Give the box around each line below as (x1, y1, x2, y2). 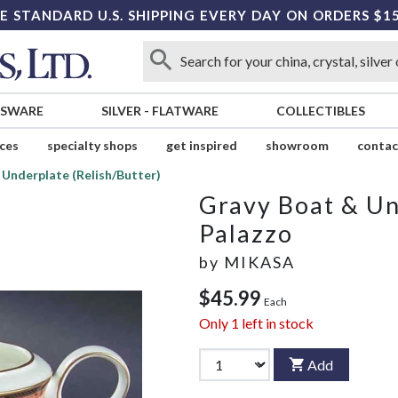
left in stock (239, 314, 314, 332)
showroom (265, 138, 329, 154)
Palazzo (199, 219, 293, 249)
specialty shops (46, 138, 138, 154)
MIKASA (224, 252, 295, 273)
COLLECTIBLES (275, 103, 365, 119)
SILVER (100, 103, 141, 119)
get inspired (165, 138, 237, 154)
